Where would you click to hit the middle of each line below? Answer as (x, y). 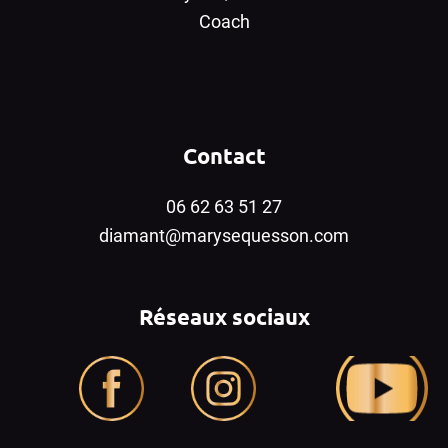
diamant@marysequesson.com (224, 235)
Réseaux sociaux (224, 316)
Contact (224, 155)
